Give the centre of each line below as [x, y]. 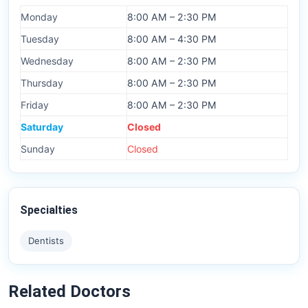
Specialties [49, 210]
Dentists [46, 241]
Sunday [38, 149]
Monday [39, 17]
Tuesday [40, 39]
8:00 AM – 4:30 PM [172, 39]
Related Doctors [69, 292]
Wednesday [47, 61]
